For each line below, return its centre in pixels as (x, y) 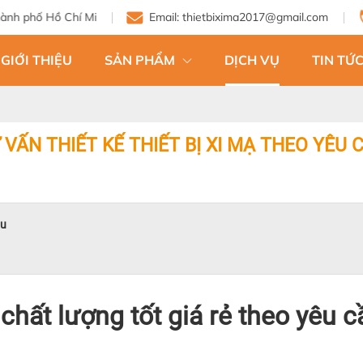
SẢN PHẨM (141, 60)
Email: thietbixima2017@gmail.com (239, 17)
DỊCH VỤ (252, 60)
